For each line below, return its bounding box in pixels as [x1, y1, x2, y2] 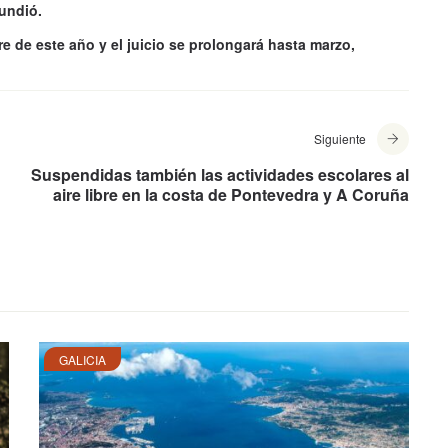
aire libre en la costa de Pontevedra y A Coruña [53, 183, 409, 207]
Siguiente [314, 130, 366, 148]
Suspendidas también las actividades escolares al [31, 163, 409, 187]
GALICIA [59, 351, 106, 369]
